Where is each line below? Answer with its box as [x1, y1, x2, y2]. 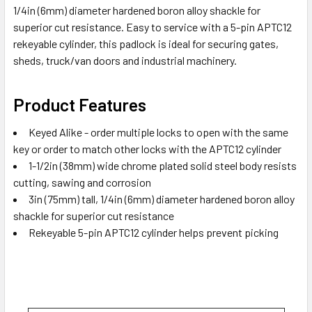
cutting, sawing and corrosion [13, 175, 151, 189]
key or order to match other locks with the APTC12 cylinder [13, 141, 281, 155]
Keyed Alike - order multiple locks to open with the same [29, 125, 288, 139]
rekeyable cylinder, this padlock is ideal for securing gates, [13, 36, 279, 50]
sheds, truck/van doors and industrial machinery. [13, 53, 237, 67]
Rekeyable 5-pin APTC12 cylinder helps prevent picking [29, 225, 279, 239]
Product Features [13, 93, 146, 115]
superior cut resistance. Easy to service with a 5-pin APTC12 [13, 19, 292, 33]
